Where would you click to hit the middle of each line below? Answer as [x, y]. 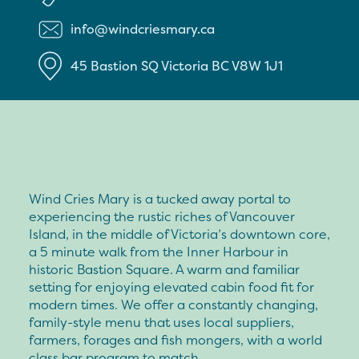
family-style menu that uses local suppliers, [161, 322]
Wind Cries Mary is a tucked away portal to [160, 198]
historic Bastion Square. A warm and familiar [164, 269]
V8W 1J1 [257, 66]
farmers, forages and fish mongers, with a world [175, 339]
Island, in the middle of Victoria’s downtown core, [179, 234]
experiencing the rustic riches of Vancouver [162, 216]
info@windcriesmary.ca [143, 29]
